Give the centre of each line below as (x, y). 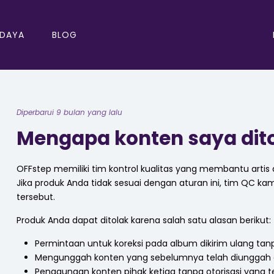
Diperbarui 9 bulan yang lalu (69, 112)
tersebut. (36, 197)
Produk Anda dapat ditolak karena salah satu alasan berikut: (144, 220)
